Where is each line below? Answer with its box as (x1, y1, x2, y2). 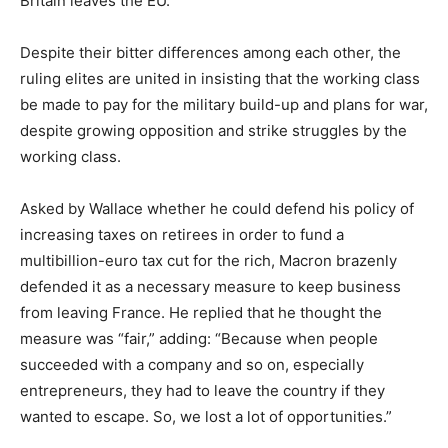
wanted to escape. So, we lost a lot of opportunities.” (20, 406, 392, 426)
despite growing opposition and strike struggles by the (20, 120, 407, 140)
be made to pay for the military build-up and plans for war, (20, 94, 428, 114)
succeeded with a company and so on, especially (20, 354, 364, 374)
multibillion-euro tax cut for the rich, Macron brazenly (20, 250, 397, 270)
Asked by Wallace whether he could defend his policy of (20, 198, 414, 218)
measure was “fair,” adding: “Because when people (20, 328, 378, 348)
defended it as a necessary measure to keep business (20, 276, 401, 296)
